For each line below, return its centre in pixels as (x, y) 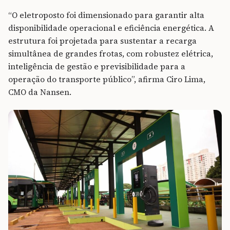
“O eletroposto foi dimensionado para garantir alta (106, 15)
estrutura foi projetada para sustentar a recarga (102, 41)
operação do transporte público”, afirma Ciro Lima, (107, 80)
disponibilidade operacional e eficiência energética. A (111, 28)
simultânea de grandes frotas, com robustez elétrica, (111, 54)
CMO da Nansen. (40, 92)
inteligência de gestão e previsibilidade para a (97, 67)
